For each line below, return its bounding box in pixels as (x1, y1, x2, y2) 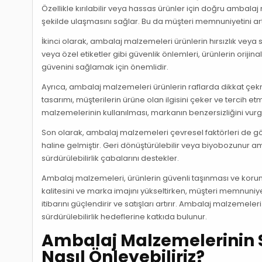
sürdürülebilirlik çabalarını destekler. (42, 152, 180, 164)
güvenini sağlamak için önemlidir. (42, 61, 169, 73)
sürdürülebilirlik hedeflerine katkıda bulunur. (42, 211, 208, 222)
